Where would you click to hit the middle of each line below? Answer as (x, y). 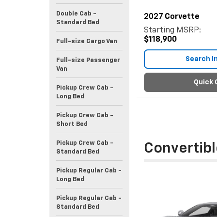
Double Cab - (76, 14)
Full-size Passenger (88, 60)
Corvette (182, 17)
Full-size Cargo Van (87, 41)
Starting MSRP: (172, 31)
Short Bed (72, 124)
